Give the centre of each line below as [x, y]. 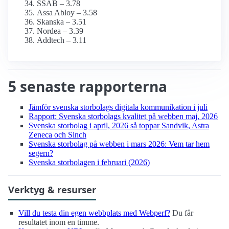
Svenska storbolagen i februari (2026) [89, 163]
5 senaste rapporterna [88, 87]
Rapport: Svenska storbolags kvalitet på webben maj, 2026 [123, 117]
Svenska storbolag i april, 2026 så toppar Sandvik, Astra [119, 126]
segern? [41, 153]
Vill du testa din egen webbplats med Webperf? [94, 213]
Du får [182, 213]
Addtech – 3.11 [62, 40]
